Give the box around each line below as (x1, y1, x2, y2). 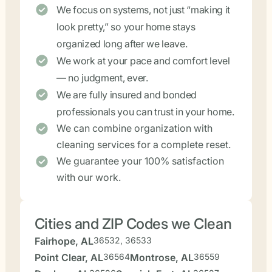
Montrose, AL (129, 251, 194, 263)
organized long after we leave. (56, 38, 188, 50)
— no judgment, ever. (56, 72, 148, 84)
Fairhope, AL (34, 235, 93, 247)
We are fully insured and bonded (56, 89, 197, 101)
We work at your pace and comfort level (56, 55, 230, 67)
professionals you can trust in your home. (56, 106, 234, 118)
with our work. (56, 171, 121, 183)
